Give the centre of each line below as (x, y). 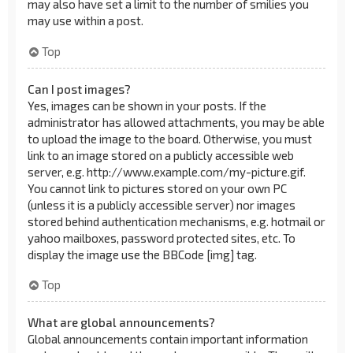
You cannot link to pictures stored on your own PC (157, 188)
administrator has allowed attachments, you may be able (176, 122)
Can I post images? (79, 89)
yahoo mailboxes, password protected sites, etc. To (162, 238)
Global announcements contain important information (168, 339)
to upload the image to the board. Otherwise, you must (170, 138)
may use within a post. (85, 20)
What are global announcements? (121, 322)
